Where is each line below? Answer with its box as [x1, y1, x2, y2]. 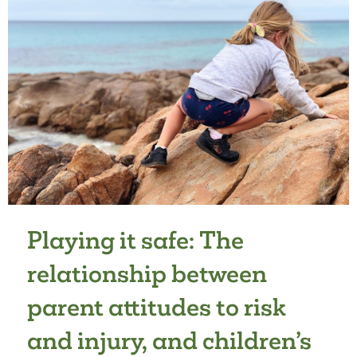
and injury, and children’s [27, 325, 312, 355]
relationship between [27, 258, 267, 288]
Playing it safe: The [27, 225, 244, 255]
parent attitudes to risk [27, 292, 286, 322]
